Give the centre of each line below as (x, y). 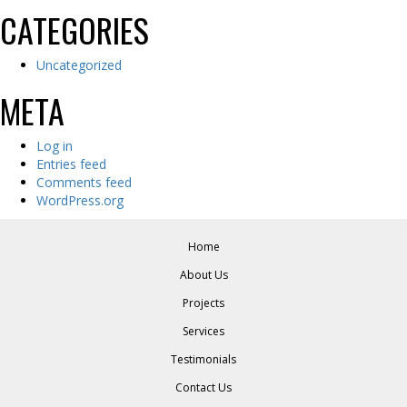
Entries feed (71, 164)
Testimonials (203, 359)
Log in (55, 145)
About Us (203, 274)
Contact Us (203, 387)
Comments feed (84, 182)
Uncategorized (79, 65)
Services (203, 331)
